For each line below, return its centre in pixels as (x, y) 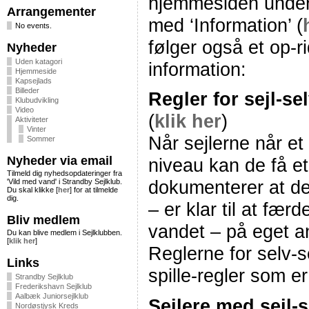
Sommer (41, 139)
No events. (33, 26)
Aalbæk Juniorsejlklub (52, 296)
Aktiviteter (32, 119)
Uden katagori (39, 61)
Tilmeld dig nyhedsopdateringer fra (64, 173)
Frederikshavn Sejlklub (53, 286)
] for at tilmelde (94, 190)
